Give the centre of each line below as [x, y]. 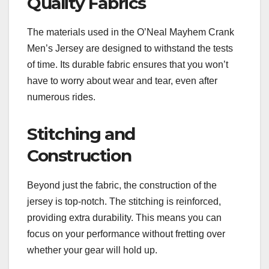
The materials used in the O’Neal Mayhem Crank [131, 32]
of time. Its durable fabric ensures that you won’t [128, 65]
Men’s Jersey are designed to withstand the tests [130, 49]
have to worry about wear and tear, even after [122, 81]
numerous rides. [61, 97]
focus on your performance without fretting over [126, 234]
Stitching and [81, 134]
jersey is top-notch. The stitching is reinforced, [124, 202]
